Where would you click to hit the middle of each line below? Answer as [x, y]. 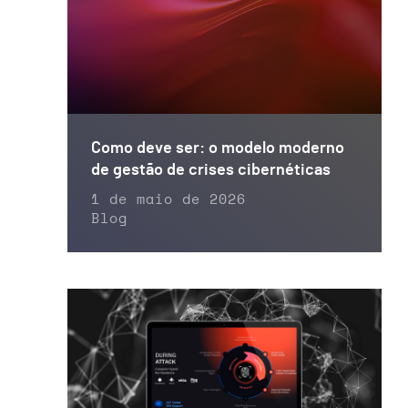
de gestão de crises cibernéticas [211, 170]
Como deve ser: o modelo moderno [218, 148]
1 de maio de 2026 [168, 199]
